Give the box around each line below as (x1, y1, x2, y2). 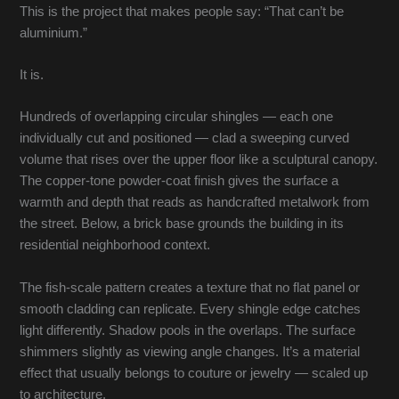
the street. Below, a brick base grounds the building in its (20, 216, 345, 232)
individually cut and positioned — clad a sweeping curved (20, 131, 350, 146)
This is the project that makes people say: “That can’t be (20, 4, 345, 19)
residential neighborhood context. (20, 238, 211, 253)
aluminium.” (20, 25, 88, 40)
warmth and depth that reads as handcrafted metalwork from (20, 195, 370, 210)
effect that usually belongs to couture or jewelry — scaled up (20, 365, 369, 380)
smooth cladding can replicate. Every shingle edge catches (20, 301, 362, 316)
